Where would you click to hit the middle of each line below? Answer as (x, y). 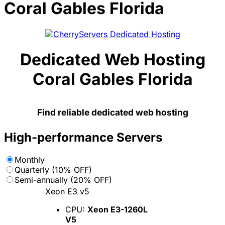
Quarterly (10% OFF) (53, 170)
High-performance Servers (83, 137)
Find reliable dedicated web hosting (113, 112)
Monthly (30, 159)
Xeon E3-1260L (118, 209)
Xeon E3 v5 (67, 191)
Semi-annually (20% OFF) (63, 180)
